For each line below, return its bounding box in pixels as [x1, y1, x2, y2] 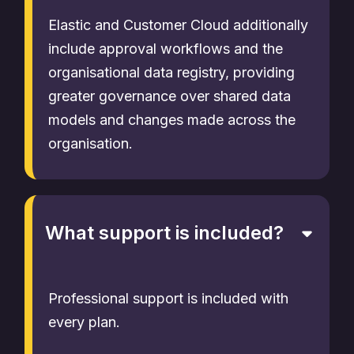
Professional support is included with [48, 290, 288, 307]
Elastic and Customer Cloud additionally [48, 17, 308, 33]
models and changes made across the [48, 111, 296, 128]
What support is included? [45, 221, 284, 244]
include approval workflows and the [48, 40, 283, 57]
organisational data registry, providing [48, 64, 295, 81]
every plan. [48, 314, 120, 330]
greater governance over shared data [48, 88, 291, 104]
